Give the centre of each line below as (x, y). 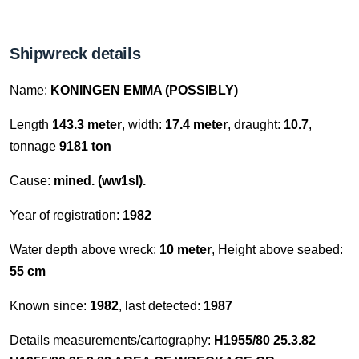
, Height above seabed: (277, 250)
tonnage (33, 146)
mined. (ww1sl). (100, 181)
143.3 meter (87, 125)
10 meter (186, 250)
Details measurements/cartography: (112, 340)
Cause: (32, 181)
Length (31, 125)
